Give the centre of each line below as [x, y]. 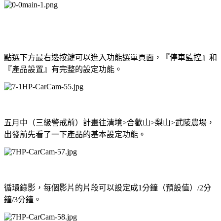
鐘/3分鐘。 [23, 199]
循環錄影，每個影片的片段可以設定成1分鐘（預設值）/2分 [108, 187]
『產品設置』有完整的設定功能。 [63, 69]
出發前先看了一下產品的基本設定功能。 [75, 134]
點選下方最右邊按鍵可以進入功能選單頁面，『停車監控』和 [110, 57]
